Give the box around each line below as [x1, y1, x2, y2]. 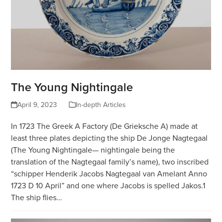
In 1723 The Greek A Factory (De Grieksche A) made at [11, 120, 198, 132]
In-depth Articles [75, 100, 126, 110]
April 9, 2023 [17, 100, 57, 110]
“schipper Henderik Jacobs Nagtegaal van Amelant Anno [11, 168, 208, 179]
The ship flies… [11, 192, 62, 203]
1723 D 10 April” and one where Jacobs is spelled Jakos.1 [11, 180, 206, 191]
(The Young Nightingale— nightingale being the [11, 144, 175, 156]
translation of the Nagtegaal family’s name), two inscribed [11, 156, 209, 167]
